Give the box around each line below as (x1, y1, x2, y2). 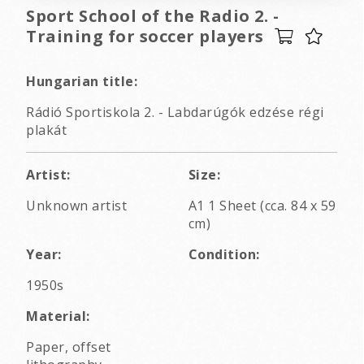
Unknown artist (26, 197, 127, 215)
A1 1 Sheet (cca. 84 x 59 (188, 197, 336, 215)
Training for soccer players (26, 25, 264, 48)
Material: (26, 307, 90, 326)
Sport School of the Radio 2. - (26, 5, 279, 28)
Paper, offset (26, 338, 111, 357)
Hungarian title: (26, 72, 137, 91)
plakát (26, 121, 67, 140)
